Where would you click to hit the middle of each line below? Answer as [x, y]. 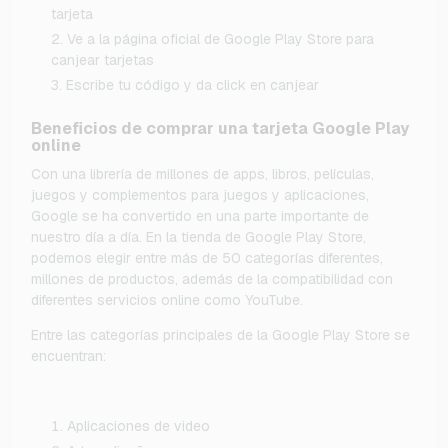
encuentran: [68, 356]
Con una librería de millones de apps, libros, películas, [202, 174]
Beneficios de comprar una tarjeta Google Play [220, 129]
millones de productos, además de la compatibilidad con [212, 279]
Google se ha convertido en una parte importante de [200, 216]
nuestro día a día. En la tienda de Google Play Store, [198, 237]
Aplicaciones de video [138, 426]
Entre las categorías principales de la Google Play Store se [220, 335]
